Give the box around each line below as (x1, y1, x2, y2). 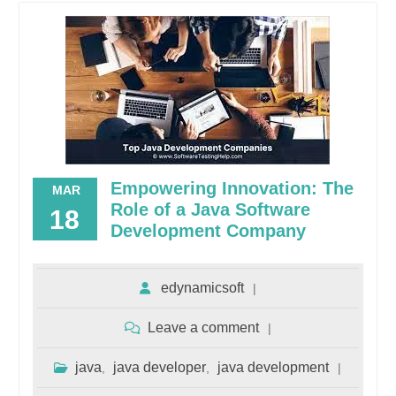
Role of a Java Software (110, 199, 310, 219)
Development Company (110, 220, 306, 240)
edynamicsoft (160, 279, 244, 295)
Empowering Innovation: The (110, 178, 354, 198)
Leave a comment (147, 319, 259, 335)
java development (217, 359, 330, 375)
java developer (113, 359, 207, 375)
